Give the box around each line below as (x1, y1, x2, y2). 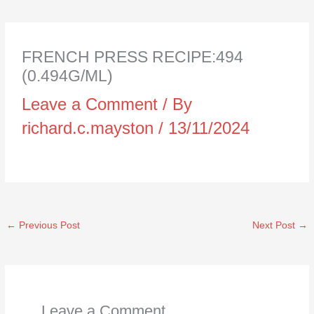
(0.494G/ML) (22, 66, 114, 85)
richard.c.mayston (22, 118, 159, 137)
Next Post (252, 219, 298, 231)
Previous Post (16, 219, 81, 231)
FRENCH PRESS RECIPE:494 (22, 47, 244, 66)
